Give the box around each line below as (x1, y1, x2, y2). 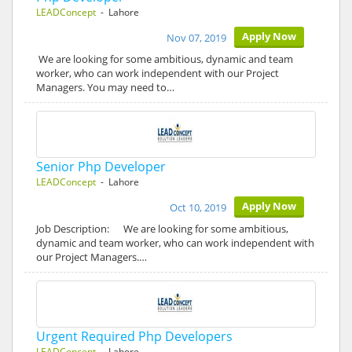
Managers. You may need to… (36, 80, 174, 94)
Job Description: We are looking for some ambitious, (36, 222, 288, 236)
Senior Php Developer (36, 158, 166, 175)
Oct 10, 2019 (170, 200, 226, 214)
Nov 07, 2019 (167, 31, 226, 45)
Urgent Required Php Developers (36, 328, 233, 345)
